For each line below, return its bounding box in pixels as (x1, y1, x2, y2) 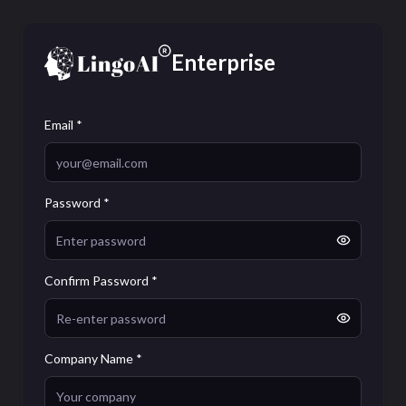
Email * (44, 117, 82, 132)
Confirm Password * (44, 273, 158, 288)
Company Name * (44, 351, 142, 366)
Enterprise (171, 49, 275, 75)
